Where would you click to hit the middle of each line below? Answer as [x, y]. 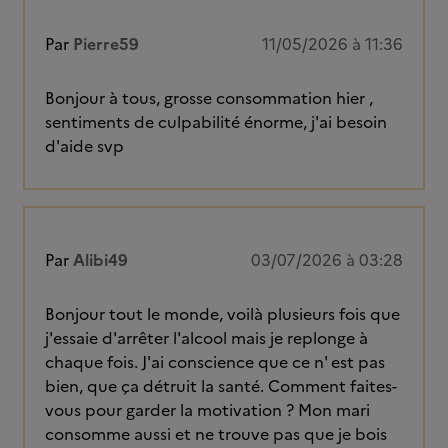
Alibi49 [100, 260]
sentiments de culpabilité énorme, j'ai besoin [216, 122]
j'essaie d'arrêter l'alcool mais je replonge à [206, 338]
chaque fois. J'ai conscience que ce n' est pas [215, 362]
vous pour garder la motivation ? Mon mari [207, 410]
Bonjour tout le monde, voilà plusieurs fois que [222, 314]
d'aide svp [86, 146]
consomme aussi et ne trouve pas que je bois [216, 434]
